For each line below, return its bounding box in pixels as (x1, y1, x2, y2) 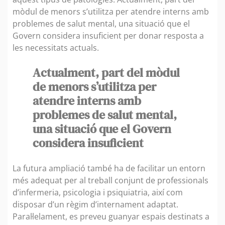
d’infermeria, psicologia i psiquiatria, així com (13, 187, 183, 198)
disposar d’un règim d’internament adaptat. (13, 199, 178, 210)
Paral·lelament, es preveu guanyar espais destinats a (13, 211, 209, 222)
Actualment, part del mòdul (33, 64, 180, 81)
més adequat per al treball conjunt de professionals (13, 175, 208, 186)
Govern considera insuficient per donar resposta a (13, 30, 204, 42)
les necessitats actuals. (13, 42, 99, 54)
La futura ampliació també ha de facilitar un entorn (13, 163, 205, 174)
